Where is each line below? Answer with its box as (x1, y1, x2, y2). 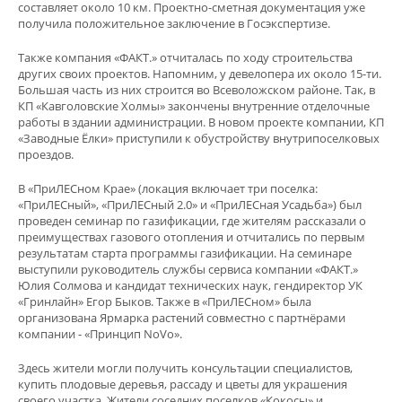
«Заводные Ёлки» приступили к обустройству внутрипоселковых (18, 130, 380, 146)
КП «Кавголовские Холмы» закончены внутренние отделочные (18, 98, 370, 114)
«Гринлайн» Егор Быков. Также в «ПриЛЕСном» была (18, 293, 311, 310)
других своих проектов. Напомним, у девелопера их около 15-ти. (18, 66, 381, 82)
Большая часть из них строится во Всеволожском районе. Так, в (18, 82, 375, 98)
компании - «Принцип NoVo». (18, 326, 182, 342)
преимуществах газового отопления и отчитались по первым (18, 229, 365, 245)
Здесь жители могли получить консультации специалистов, (18, 360, 353, 376)
